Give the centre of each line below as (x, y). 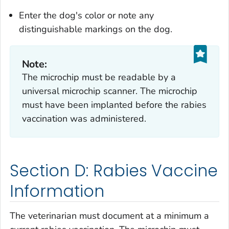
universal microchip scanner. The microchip (109, 91)
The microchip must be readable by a (99, 77)
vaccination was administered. (84, 118)
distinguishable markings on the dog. (96, 29)
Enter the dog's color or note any (86, 16)
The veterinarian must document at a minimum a (109, 215)
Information (57, 191)
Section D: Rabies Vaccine (114, 171)
